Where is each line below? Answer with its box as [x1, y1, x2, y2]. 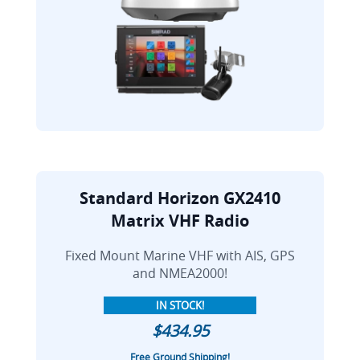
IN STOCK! [155, 298, 204, 313]
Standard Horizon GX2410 [80, 187, 280, 210]
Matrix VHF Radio [111, 210, 249, 232]
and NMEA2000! [133, 264, 227, 283]
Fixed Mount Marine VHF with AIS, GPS [65, 247, 295, 265]
